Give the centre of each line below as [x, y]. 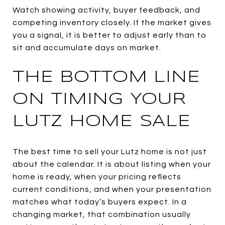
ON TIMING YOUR [99, 99]
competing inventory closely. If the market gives [112, 22]
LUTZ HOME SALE [102, 122]
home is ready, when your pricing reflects [97, 177]
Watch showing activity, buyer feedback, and [106, 10]
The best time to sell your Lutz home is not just [110, 151]
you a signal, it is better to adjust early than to [109, 35]
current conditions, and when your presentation [112, 189]
